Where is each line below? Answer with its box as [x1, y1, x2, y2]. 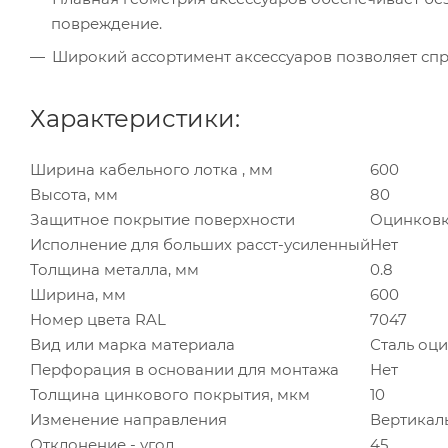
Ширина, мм [30, 284, 126, 304]
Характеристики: [30, 103, 240, 133]
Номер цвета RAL [30, 309, 166, 329]
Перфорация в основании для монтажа [30, 359, 339, 379]
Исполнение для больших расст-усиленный [30, 234, 370, 254]
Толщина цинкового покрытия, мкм [30, 384, 310, 404]
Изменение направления [30, 409, 227, 429]
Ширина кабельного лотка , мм [30, 159, 273, 179]
